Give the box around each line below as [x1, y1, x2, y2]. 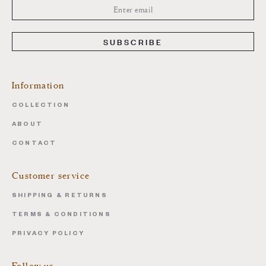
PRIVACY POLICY [12, 231, 84, 238]
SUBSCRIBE [103, 35, 163, 48]
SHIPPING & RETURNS [12, 193, 107, 200]
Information [12, 81, 65, 90]
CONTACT [12, 141, 57, 148]
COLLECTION [12, 103, 70, 110]
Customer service [12, 171, 90, 180]
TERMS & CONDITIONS [12, 212, 111, 219]
